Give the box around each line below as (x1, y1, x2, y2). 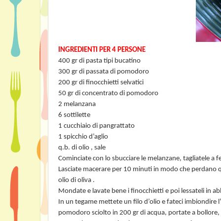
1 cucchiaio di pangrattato (58, 122, 135, 130)
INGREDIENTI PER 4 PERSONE (58, 46, 146, 54)
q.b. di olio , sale (58, 144, 106, 151)
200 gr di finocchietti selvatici (58, 79, 144, 86)
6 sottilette (58, 111, 90, 119)
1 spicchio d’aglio (58, 133, 108, 141)
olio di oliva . (58, 177, 95, 184)
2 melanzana (58, 101, 96, 108)
